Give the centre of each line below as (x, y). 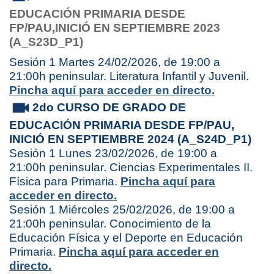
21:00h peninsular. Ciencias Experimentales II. (131, 168)
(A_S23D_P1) (46, 42)
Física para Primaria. (65, 182)
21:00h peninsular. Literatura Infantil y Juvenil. (129, 76)
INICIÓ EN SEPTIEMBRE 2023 (138, 28)
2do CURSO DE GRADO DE (109, 108)
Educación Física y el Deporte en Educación (126, 238)
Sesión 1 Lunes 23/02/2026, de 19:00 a (113, 154)
